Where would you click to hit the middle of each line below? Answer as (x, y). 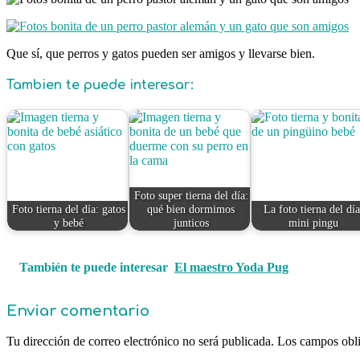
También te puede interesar (94, 268)
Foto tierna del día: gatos (69, 209)
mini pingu (313, 222)
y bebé (69, 222)
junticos (191, 222)
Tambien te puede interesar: (100, 86)
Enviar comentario (78, 311)
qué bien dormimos (191, 209)
